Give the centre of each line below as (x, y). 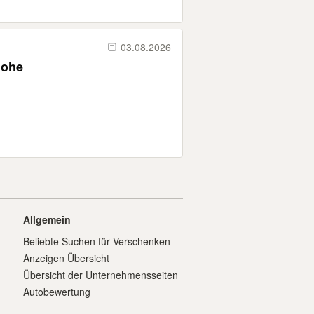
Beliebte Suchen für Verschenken (97, 241)
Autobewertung (57, 292)
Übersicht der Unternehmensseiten (101, 275)
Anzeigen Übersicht (66, 258)
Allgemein (47, 219)
